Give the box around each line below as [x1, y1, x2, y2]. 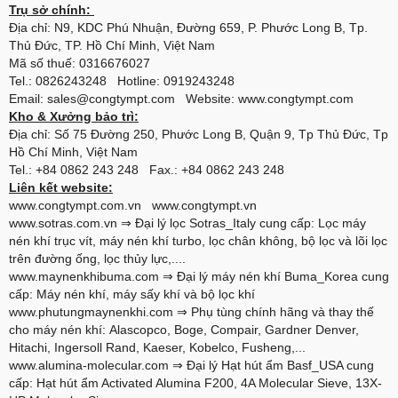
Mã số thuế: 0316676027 [9, 56, 150, 71]
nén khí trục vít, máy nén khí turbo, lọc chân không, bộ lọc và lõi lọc [9, 234, 387, 249]
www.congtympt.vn [152, 198, 257, 213]
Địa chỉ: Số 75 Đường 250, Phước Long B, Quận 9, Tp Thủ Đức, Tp [9, 127, 388, 142]
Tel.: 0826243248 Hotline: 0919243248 [9, 74, 235, 89]
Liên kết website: [9, 180, 113, 195]
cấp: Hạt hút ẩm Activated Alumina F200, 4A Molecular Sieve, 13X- [9, 376, 382, 391]
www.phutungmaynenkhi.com [9, 305, 173, 320]
